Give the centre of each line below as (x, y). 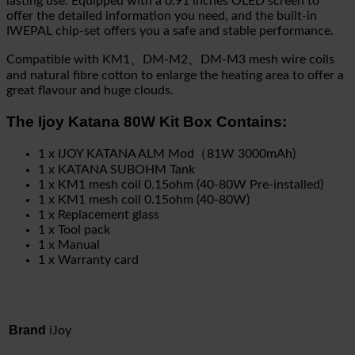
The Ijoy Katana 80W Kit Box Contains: (147, 122)
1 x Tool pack (74, 229)
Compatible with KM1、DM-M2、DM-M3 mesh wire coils (170, 60)
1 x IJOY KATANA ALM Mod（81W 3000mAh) (167, 153)
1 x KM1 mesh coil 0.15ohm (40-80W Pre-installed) (184, 184)
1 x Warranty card (88, 260)
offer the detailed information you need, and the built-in (162, 16)
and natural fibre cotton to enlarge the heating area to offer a (175, 76)
